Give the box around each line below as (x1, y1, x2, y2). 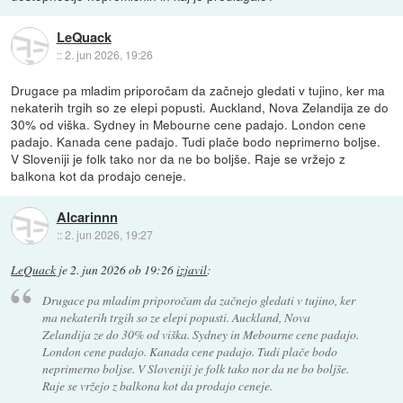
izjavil (176, 262, 208, 279)
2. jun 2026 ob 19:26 (70, 262, 175, 279)
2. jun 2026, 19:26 (64, 46, 153, 62)
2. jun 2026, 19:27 (64, 226, 153, 242)
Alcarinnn (56, 206, 118, 227)
